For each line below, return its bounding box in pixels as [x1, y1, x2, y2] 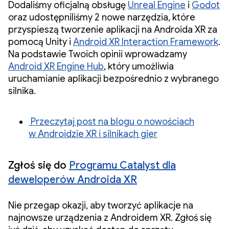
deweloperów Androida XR [8, 173, 137, 186]
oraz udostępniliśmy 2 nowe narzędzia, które [8, 11, 195, 23]
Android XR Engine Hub [8, 60, 104, 72]
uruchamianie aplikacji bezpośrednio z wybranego [8, 73, 219, 84]
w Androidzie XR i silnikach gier [29, 128, 157, 140]
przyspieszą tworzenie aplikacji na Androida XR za [8, 24, 217, 35]
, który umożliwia [104, 60, 174, 72]
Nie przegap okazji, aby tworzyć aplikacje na [8, 199, 193, 211]
